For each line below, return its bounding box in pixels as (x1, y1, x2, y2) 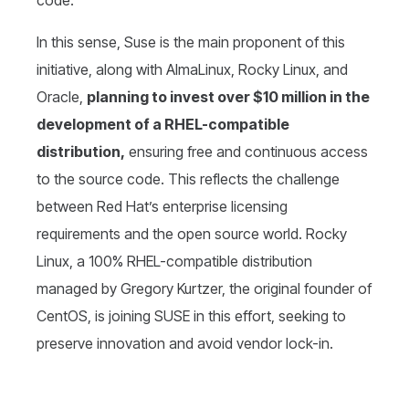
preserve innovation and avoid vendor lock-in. (37, 334, 333, 353)
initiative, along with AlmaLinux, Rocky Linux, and (37, 60, 348, 79)
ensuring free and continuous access (125, 142, 368, 162)
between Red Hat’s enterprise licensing (37, 197, 288, 216)
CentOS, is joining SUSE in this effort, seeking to (37, 307, 346, 326)
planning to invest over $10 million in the (87, 88, 370, 107)
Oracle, (37, 88, 87, 107)
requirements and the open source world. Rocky (37, 225, 347, 244)
